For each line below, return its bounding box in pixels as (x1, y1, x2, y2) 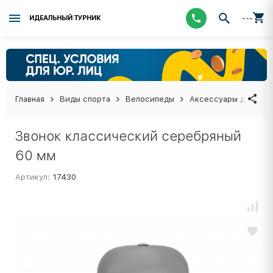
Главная (15, 94, 44, 104)
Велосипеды (126, 94, 174, 104)
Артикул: (15, 172, 50, 182)
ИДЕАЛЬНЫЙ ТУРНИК (29, 14, 101, 22)
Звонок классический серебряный (15, 127, 241, 144)
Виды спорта (60, 94, 110, 104)
